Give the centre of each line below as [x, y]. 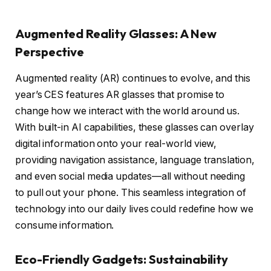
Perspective [50, 51]
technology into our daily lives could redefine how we [134, 209]
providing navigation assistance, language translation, [135, 160]
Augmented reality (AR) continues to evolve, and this [133, 78]
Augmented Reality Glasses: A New [116, 33]
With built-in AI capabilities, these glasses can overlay [135, 127]
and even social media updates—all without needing [130, 176]
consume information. [65, 225]
